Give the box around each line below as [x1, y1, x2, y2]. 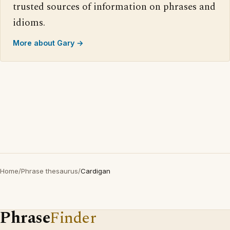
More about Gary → [13, 39, 84, 47]
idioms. [13, 15, 45, 30]
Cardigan [81, 167, 110, 175]
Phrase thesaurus [21, 167, 78, 175]
